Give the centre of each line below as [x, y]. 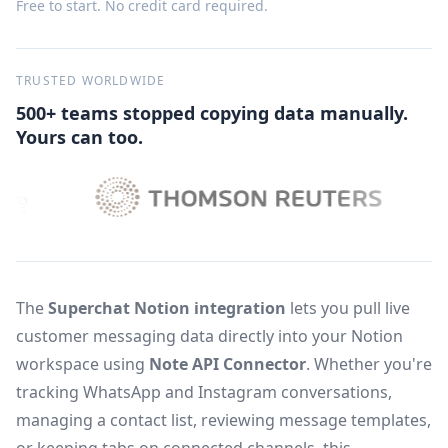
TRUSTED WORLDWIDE [91, 80]
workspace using [82, 364]
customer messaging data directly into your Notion [209, 336]
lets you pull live [348, 308]
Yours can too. [79, 137]
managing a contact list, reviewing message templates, [223, 420]
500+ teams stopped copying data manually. [212, 113]
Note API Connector [227, 364]
